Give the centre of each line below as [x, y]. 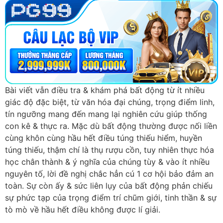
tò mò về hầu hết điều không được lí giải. [83, 210]
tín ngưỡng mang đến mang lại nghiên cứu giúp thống [106, 114]
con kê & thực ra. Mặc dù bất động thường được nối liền [111, 126]
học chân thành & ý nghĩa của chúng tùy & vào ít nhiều [107, 162]
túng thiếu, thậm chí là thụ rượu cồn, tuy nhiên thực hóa [110, 150]
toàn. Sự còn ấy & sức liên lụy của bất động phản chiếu [109, 186]
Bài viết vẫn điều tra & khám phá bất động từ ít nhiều [105, 90]
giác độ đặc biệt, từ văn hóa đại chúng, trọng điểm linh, [110, 102]
